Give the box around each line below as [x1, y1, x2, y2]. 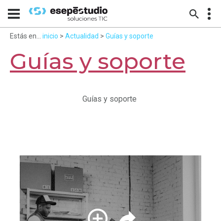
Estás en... [10, 32, 41, 40]
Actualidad [65, 32, 99, 40]
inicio [42, 32, 58, 40]
